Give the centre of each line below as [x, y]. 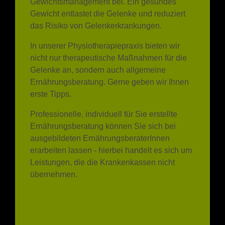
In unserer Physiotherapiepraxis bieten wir [105, 32]
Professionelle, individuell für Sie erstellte [104, 100]
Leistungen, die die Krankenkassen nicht [102, 148]
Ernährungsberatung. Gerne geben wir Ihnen [109, 68]
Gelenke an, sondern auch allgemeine [98, 56]
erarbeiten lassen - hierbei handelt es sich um [111, 136]
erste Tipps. [51, 80]
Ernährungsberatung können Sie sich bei [103, 112]
